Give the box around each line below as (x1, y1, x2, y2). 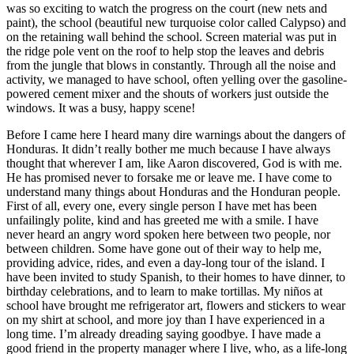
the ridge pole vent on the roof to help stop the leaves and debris (6, 44, 324, 58)
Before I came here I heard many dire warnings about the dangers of (6, 128, 345, 141)
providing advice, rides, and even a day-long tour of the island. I (6, 256, 325, 269)
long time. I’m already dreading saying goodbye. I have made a (6, 327, 321, 341)
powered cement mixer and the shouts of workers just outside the (6, 87, 329, 100)
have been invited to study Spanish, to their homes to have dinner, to (6, 270, 345, 284)
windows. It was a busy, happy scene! (6, 101, 195, 115)
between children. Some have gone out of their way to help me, (6, 242, 322, 255)
